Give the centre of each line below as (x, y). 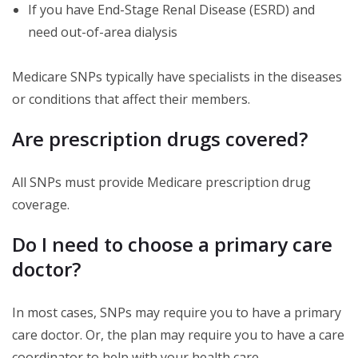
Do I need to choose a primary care (172, 245)
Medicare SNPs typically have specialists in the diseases (177, 77)
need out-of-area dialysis (103, 32)
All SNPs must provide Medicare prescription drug (161, 183)
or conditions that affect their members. (131, 99)
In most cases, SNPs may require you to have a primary (177, 313)
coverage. (41, 205)
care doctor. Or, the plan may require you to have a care (178, 335)
